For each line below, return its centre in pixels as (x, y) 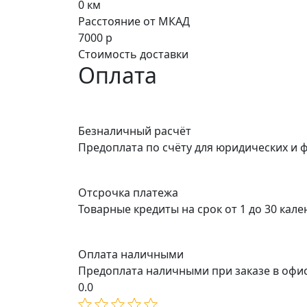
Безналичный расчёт (135, 131)
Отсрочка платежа (128, 193)
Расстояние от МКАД (134, 22)
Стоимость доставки (133, 54)
